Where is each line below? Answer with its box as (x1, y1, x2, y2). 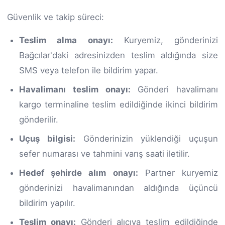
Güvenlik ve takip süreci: (7, 12, 104, 22)
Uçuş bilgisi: (19, 133, 75, 144)
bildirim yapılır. (19, 197, 75, 208)
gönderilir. (19, 114, 58, 125)
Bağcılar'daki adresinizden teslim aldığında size (19, 50, 218, 60)
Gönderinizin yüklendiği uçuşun (75, 133, 218, 144)
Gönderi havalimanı (130, 84, 218, 94)
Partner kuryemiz (138, 167, 218, 178)
